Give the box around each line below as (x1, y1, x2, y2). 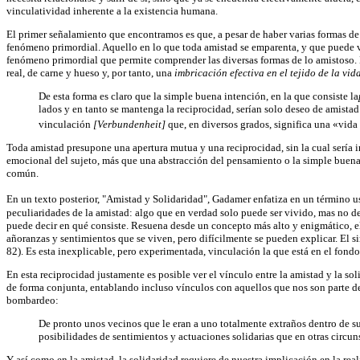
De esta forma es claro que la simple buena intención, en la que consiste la (39, 89, 358, 102)
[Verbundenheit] (93, 118, 168, 131)
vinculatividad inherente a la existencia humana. (6, 4, 218, 17)
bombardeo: (6, 293, 59, 306)
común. (6, 167, 39, 180)
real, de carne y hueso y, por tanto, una (6, 66, 174, 79)
